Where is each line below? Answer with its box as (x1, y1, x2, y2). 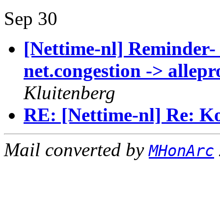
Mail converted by (4, 139, 149, 160)
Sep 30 (4, 8, 57, 29)
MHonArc (149, 142, 214, 160)
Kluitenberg (24, 82, 115, 103)
